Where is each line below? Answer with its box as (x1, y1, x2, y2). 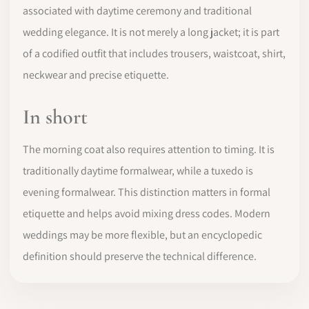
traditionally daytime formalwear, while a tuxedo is (23, 163, 253, 178)
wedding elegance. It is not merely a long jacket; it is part (23, 25, 279, 39)
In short (23, 104, 88, 130)
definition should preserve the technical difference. (23, 249, 257, 263)
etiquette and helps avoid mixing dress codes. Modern (23, 206, 270, 221)
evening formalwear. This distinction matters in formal (23, 185, 270, 199)
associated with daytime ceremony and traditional (23, 3, 252, 18)
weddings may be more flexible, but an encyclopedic (23, 228, 262, 242)
